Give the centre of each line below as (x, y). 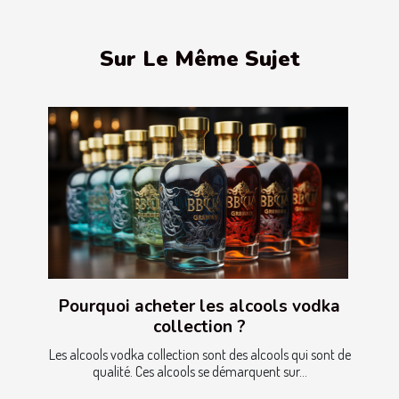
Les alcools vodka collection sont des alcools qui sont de (199, 354)
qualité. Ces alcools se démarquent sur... (199, 371)
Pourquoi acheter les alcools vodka (199, 306)
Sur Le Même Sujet (199, 59)
